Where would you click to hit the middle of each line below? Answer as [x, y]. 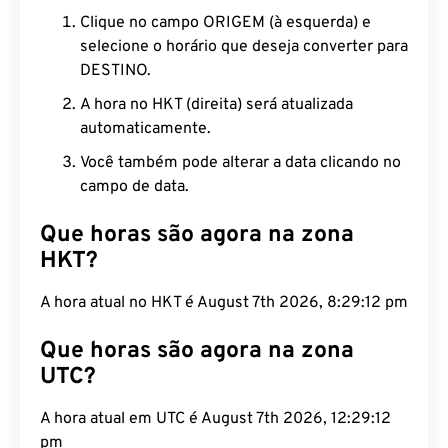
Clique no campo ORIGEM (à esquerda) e [225, 23]
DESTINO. [115, 71]
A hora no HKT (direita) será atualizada [216, 105]
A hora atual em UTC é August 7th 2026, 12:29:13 [215, 419]
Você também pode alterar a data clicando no [240, 163]
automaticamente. [145, 129]
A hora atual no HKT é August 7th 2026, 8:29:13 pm [224, 303]
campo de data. [134, 187]
